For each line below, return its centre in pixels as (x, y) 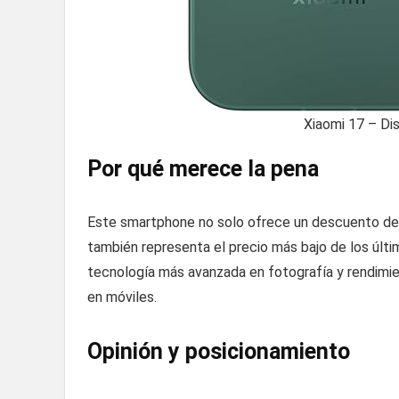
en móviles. (122, 297)
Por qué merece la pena (203, 168)
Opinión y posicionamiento (219, 351)
